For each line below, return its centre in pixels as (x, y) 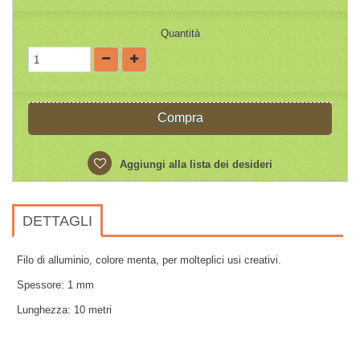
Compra (180, 118)
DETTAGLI (57, 221)
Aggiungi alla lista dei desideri (194, 164)
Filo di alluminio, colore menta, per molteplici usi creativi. (149, 260)
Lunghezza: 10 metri (64, 310)
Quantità (180, 33)
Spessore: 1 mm (55, 285)
